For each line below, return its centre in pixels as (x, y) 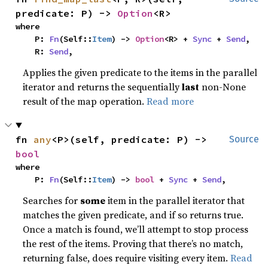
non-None (223, 87)
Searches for (52, 200)
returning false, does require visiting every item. (127, 258)
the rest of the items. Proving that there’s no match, (133, 243)
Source (244, 139)
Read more (170, 101)
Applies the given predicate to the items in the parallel (140, 72)
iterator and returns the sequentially (103, 87)
